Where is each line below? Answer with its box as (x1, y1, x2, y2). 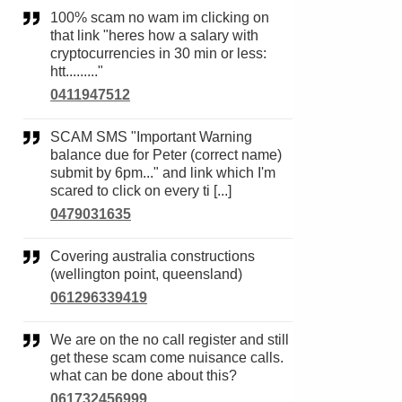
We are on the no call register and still (50, 332, 64, 347)
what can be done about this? (50, 368, 237, 383)
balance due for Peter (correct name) (50, 147, 282, 162)
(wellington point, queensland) (50, 267, 242, 282)
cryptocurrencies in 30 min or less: (50, 46, 267, 61)
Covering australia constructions (50, 249, 61, 264)
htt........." (50, 64, 103, 79)
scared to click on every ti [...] (50, 183, 232, 198)
